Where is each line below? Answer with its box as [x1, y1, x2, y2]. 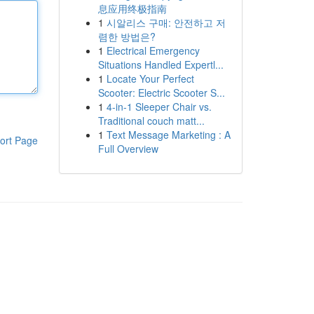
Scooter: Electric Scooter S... [97, 86, 225, 100]
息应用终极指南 [97, 1, 167, 15]
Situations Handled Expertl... [97, 57, 224, 71]
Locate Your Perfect [106, 71, 194, 86]
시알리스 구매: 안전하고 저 [106, 15, 226, 29]
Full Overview [97, 142, 158, 156]
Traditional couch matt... [97, 114, 205, 128]
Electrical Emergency [106, 43, 200, 57]
